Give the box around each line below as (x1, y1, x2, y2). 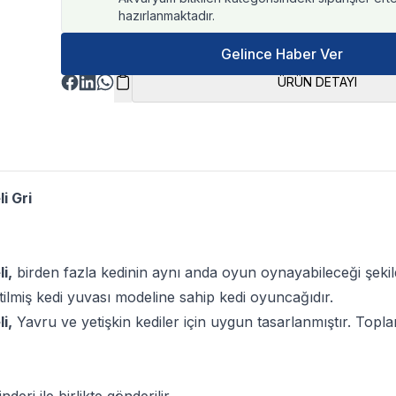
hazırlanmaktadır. (118, 8, 216, 23)
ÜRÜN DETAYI (277, 74, 357, 89)
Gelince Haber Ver (220, 45, 343, 63)
